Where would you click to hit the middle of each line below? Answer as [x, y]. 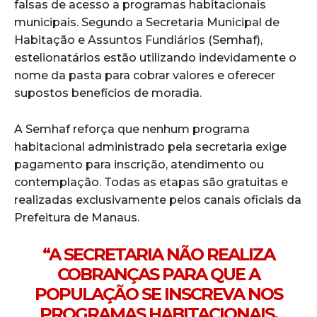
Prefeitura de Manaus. [77, 217]
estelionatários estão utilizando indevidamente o [155, 57]
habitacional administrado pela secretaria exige [150, 146]
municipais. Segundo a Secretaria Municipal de [147, 22]
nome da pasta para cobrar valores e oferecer [145, 75]
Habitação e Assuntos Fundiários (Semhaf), [138, 40]
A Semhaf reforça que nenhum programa [132, 129]
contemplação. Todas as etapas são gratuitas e [151, 182]
